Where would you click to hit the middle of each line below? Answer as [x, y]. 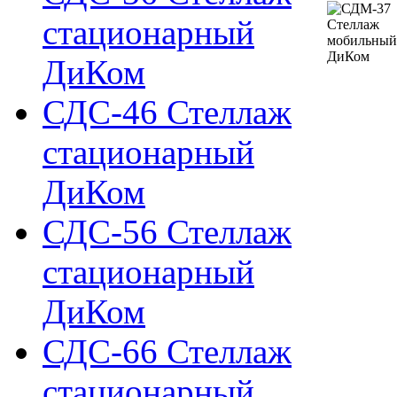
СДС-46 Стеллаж [167, 112]
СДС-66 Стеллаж [167, 351]
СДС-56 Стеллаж [167, 232]
